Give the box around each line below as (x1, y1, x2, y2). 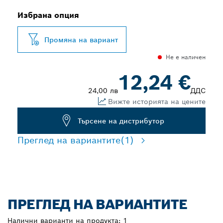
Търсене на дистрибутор (77, 116, 164, 125)
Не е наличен (166, 53, 206, 61)
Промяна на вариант (44, 35, 118, 44)
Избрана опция (17, 10, 79, 20)
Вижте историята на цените (108, 97, 206, 106)
